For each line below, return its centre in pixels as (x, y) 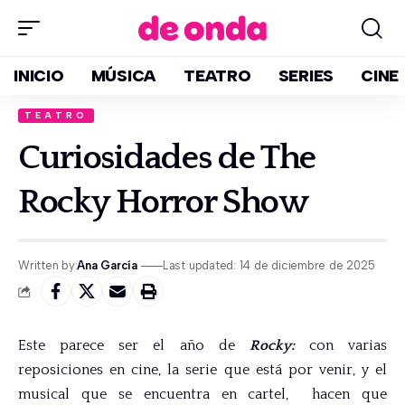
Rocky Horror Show (163, 202)
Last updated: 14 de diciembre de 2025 (268, 265)
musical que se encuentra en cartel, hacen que (202, 394)
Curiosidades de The (167, 158)
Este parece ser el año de (134, 345)
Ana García (107, 265)
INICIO (39, 76)
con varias (340, 345)
